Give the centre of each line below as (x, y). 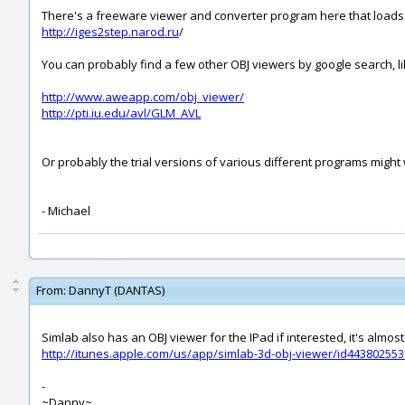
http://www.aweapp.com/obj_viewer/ (143, 97)
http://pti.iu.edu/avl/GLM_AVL (121, 113)
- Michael (66, 211)
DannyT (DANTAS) (117, 290)
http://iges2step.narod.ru (110, 32)
